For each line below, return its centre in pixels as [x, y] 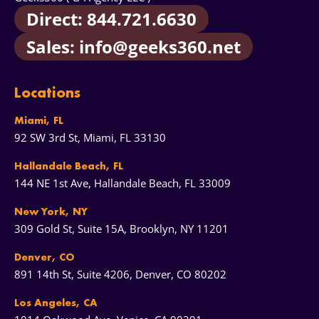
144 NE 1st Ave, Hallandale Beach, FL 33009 [122, 183]
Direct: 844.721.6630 [111, 19]
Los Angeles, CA [56, 303]
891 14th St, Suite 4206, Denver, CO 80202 [120, 274]
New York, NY [51, 212]
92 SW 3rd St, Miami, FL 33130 [90, 138]
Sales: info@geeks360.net [134, 47]
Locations [47, 93]
